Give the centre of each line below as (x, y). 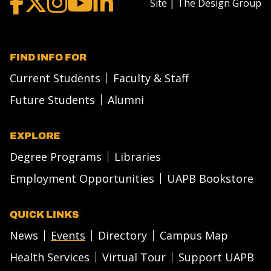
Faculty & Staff (151, 78)
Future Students (52, 100)
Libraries (138, 156)
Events (68, 235)
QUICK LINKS (44, 214)
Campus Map (194, 235)
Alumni (126, 100)
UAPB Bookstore (210, 178)
